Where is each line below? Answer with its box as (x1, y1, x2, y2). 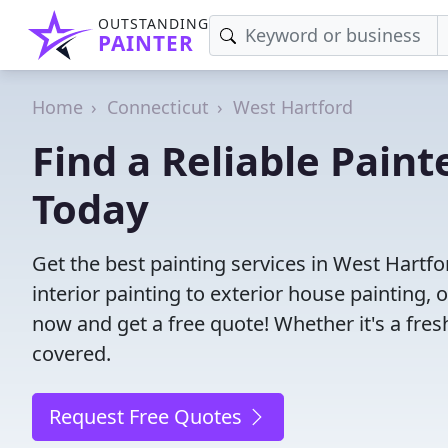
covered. (32, 340, 111, 367)
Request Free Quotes (49, 403, 247, 430)
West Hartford (233, 95, 353, 119)
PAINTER (98, 29, 194, 57)
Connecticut (107, 95, 209, 119)
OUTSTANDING (98, 14, 209, 33)
